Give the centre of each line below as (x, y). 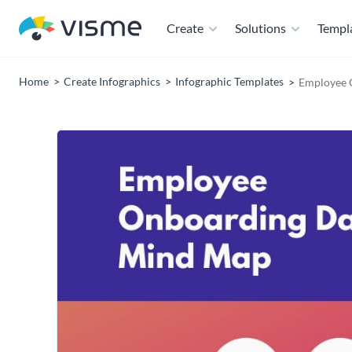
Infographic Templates (229, 81)
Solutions (260, 28)
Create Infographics (112, 81)
